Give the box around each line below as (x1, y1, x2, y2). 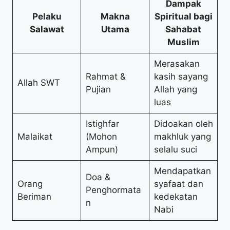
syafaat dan (154, 178, 203, 189)
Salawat (29, 24, 64, 34)
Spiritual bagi (154, 11, 213, 22)
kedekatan (154, 191, 198, 202)
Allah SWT (17, 77, 60, 88)
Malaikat (17, 131, 52, 142)
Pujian (85, 84, 111, 94)
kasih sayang (154, 71, 208, 82)
